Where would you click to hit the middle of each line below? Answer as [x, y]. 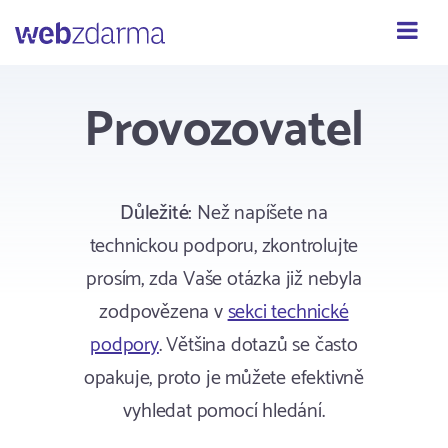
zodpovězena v [163, 312]
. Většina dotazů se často [258, 345]
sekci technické [288, 312]
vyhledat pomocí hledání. [224, 411]
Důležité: [156, 213]
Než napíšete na [260, 213]
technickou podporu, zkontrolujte [224, 246]
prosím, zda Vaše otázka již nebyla [224, 279]
